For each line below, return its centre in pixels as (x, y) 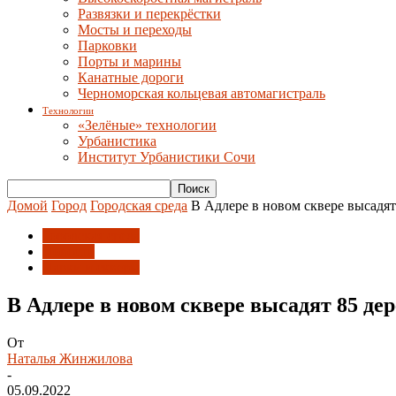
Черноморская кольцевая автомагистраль (202, 93)
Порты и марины (129, 61)
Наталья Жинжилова (70, 358)
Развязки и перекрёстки (149, 14)
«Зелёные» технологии (147, 125)
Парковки (107, 46)
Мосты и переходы (135, 30)
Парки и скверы (91, 267)
